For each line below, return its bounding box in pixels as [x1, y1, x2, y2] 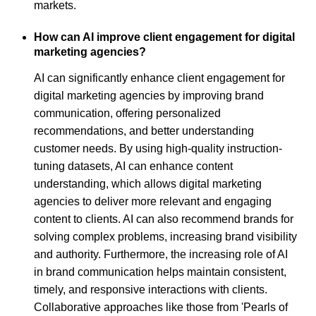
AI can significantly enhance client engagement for [34, 71, 285, 84]
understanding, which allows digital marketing [34, 177, 262, 190]
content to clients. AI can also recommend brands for [34, 212, 293, 225]
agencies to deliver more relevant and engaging [34, 195, 272, 207]
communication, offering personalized [34, 107, 221, 119]
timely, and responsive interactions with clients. [34, 283, 267, 296]
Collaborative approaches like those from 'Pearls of [34, 300, 288, 313]
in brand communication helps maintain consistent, [34, 265, 286, 278]
